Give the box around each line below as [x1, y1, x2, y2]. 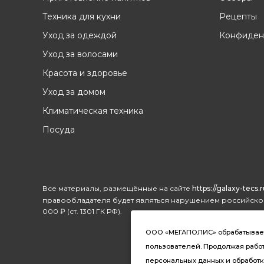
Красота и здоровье [42, 68, 127, 78]
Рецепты [219, 11, 257, 22]
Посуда [42, 124, 75, 135]
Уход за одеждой [42, 30, 117, 41]
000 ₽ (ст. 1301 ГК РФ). [42, 207, 122, 216]
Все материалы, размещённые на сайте [42, 184, 192, 193]
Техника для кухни [42, 11, 121, 22]
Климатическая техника [42, 105, 143, 116]
